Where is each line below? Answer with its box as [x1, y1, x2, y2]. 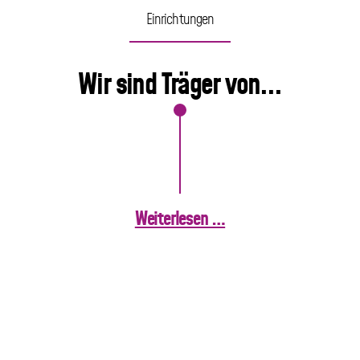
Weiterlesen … [134, 206, 226, 234]
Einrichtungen [145, 10, 215, 31]
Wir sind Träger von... [78, 65, 282, 107]
